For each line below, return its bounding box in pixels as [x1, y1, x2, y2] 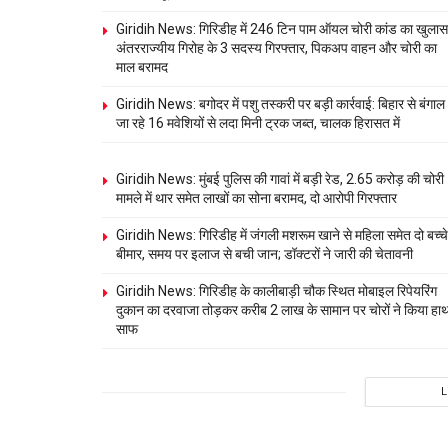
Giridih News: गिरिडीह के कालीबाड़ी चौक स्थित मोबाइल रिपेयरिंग [116, 283, 437, 300]
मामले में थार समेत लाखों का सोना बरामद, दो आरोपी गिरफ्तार [116, 190, 397, 207]
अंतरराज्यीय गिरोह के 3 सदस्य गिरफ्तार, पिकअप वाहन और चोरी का [116, 40, 437, 57]
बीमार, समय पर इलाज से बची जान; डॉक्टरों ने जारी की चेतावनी [116, 246, 413, 263]
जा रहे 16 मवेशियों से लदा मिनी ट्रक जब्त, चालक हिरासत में [116, 115, 400, 132]
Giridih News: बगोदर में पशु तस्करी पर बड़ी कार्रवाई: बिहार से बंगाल [116, 96, 445, 113]
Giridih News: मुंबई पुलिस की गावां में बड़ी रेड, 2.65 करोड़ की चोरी [116, 171, 444, 188]
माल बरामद [116, 59, 168, 76]
